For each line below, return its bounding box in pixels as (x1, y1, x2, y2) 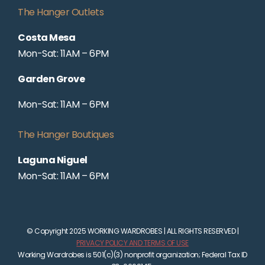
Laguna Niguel (18, 153, 88, 167)
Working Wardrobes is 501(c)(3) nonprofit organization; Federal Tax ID (18, 249, 247, 260)
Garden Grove (18, 72, 85, 86)
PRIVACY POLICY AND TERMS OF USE (76, 237, 189, 248)
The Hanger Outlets (18, 5, 104, 19)
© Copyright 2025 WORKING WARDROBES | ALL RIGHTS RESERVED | (27, 225, 238, 236)
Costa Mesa (18, 30, 75, 44)
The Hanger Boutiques (18, 127, 114, 141)
